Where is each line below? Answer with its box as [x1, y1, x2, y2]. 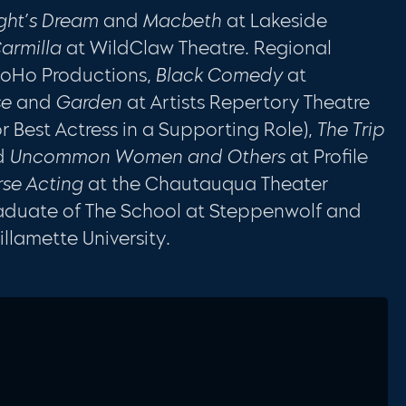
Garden [56, 91, 123, 113]
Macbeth [143, 9, 223, 32]
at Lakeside [222, 9, 328, 32]
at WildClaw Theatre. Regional [66, 36, 333, 59]
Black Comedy [156, 63, 284, 86]
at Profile [285, 145, 369, 168]
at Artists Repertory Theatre [122, 91, 371, 113]
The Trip [317, 118, 386, 140]
